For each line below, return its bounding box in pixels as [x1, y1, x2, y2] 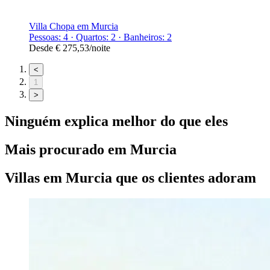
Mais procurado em [5, 141, 130, 157]
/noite [89, 42, 110, 53]
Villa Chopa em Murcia [29, 20, 118, 31]
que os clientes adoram [112, 169, 256, 186]
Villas [5, 169, 40, 186]
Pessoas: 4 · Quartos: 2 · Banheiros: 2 [29, 31, 172, 42]
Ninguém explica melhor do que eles [5, 113, 228, 129]
